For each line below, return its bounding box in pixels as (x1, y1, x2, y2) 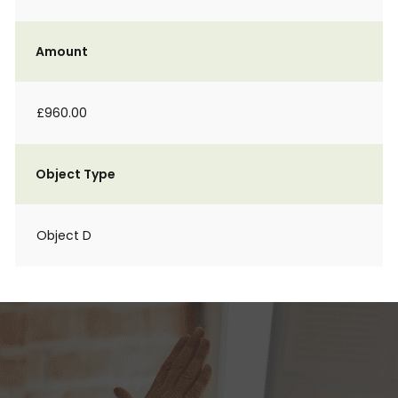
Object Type (36, 165, 115, 183)
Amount (36, 43, 88, 60)
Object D (36, 227, 92, 244)
